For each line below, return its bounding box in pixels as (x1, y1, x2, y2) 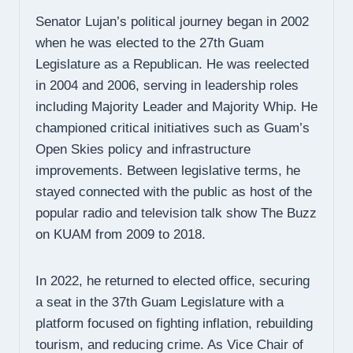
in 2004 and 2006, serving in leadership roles (35, 78, 299, 94)
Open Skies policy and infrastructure (35, 142, 251, 158)
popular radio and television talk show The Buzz (35, 206, 317, 221)
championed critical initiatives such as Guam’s (35, 121, 310, 136)
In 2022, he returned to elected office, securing (35, 273, 310, 289)
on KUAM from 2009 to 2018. (35, 227, 206, 243)
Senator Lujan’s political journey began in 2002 (35, 14, 309, 30)
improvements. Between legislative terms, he (35, 163, 300, 179)
